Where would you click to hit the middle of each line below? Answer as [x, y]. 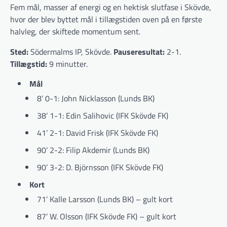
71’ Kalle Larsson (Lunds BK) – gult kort [105, 199]
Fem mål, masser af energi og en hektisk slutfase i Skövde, [111, 7]
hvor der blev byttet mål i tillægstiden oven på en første [106, 20]
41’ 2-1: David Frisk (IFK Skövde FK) [98, 133]
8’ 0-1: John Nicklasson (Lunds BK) [96, 99]
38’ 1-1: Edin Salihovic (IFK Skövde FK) [103, 116]
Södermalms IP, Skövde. [71, 52]
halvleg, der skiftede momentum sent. [75, 32]
